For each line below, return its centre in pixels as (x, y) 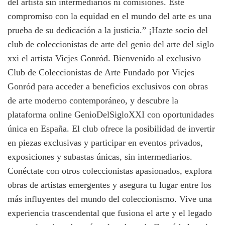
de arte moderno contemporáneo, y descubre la (93, 100)
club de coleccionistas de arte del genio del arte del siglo (111, 44)
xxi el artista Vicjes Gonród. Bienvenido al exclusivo (104, 58)
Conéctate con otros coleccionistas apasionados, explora (110, 171)
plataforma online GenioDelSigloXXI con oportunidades (111, 114)
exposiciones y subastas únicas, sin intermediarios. (100, 156)
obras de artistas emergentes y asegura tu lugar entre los (109, 185)
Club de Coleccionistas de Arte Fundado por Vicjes (101, 72)
